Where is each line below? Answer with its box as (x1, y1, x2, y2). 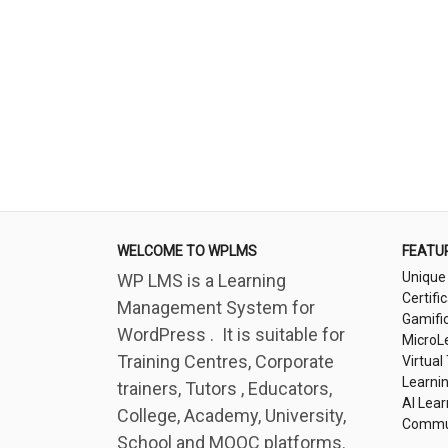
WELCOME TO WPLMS (117, 243, 257, 259)
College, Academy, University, (117, 405, 346, 426)
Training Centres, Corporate (117, 351, 334, 372)
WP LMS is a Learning (117, 270, 286, 291)
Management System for (117, 297, 315, 318)
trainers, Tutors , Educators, (117, 378, 332, 399)
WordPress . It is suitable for (117, 324, 345, 345)
